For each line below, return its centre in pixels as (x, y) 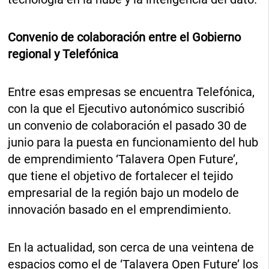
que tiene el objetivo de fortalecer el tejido (121, 176)
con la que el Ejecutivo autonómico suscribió (126, 108)
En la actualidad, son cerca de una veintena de (131, 247)
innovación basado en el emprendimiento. (120, 209)
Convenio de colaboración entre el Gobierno (125, 37)
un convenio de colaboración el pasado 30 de (128, 125)
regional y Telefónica (63, 54)
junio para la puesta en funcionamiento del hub (133, 142)
